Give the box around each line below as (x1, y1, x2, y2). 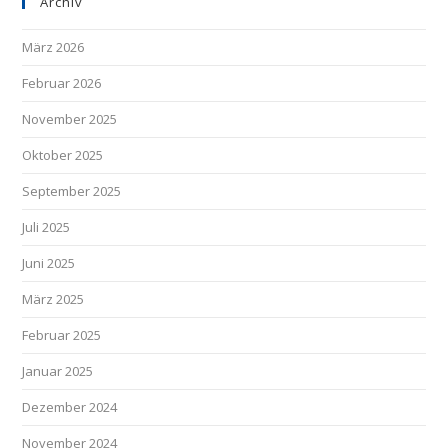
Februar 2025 (22, 326, 102, 344)
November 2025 (22, 110, 118, 128)
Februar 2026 (22, 74, 102, 92)
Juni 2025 (22, 254, 76, 272)
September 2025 (22, 182, 122, 200)
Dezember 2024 (22, 398, 118, 416)
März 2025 (22, 290, 85, 308)
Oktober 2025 (22, 146, 104, 164)
